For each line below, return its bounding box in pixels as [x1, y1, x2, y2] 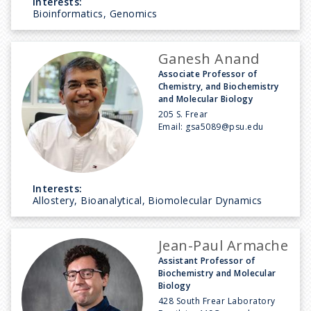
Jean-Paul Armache [158, 235, 289, 255]
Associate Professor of [158, 67, 258, 80]
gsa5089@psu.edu [185, 120, 264, 133]
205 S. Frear [158, 108, 208, 120]
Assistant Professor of [158, 254, 255, 267]
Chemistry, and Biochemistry [158, 80, 279, 92]
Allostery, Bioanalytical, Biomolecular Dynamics [33, 193, 262, 207]
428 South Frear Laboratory [158, 294, 276, 307]
